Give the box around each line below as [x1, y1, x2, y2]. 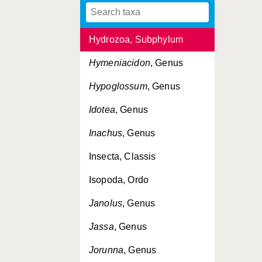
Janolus [89, 198, 123, 208]
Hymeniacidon [89, 58, 150, 68]
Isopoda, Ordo [89, 175, 149, 185]
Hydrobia [89, 11, 128, 21]
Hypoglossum [89, 81, 147, 91]
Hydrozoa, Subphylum [89, 35, 184, 44]
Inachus [89, 128, 123, 138]
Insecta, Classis [89, 151, 156, 161]
